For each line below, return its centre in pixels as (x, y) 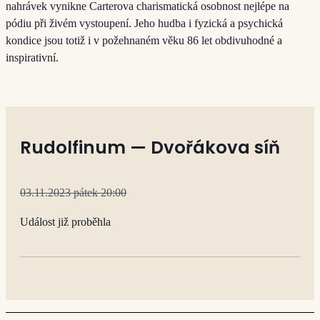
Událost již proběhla (65, 222)
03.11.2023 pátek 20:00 (73, 193)
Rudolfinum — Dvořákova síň (150, 148)
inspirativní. (32, 57)
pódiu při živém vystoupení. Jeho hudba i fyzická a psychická (144, 23)
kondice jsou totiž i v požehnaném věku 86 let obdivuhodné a (144, 40)
